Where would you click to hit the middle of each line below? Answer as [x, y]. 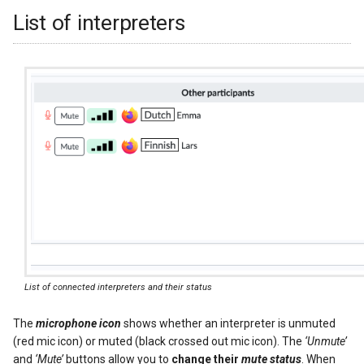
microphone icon [78, 324]
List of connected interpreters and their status [118, 287]
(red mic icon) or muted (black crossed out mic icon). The [159, 342]
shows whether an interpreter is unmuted [228, 324]
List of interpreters [99, 23]
